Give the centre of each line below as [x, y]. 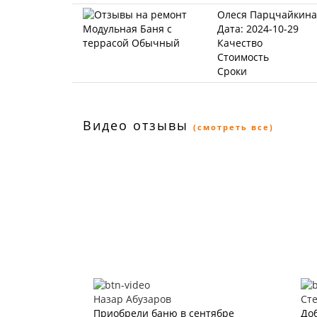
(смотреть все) [234, 127]
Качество [240, 43]
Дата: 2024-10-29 [258, 29]
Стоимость [243, 57]
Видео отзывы [136, 125]
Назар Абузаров [132, 299]
